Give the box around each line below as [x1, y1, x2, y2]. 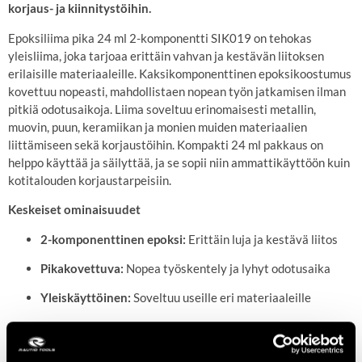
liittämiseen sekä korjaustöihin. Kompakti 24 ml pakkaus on [8, 137, 323, 152]
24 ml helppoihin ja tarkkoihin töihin [119, 319, 311, 335]
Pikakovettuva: [40, 260, 124, 276]
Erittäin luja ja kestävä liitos [186, 231, 338, 246]
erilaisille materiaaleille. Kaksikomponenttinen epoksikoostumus [8, 65, 351, 81]
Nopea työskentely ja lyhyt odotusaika [124, 260, 330, 276]
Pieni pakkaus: [40, 319, 119, 335]
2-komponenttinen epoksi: [40, 231, 186, 246]
